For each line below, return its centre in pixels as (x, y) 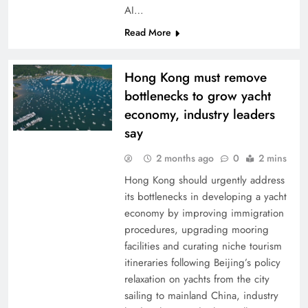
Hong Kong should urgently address (204, 180)
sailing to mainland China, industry (201, 296)
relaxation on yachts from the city (197, 279)
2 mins (272, 158)
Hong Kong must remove (195, 77)
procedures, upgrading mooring (196, 230)
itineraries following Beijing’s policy (202, 263)
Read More (147, 32)
